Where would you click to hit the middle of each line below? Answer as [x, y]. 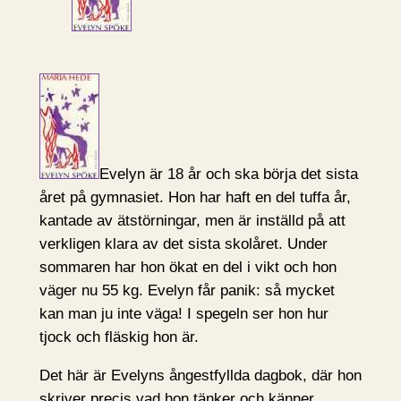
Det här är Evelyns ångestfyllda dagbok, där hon [200, 375]
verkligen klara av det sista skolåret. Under [183, 244]
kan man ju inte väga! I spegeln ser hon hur [183, 314]
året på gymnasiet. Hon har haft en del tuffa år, [195, 198]
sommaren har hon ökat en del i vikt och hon [188, 268]
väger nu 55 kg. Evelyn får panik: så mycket [187, 291]
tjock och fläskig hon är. [119, 337]
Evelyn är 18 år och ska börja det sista [228, 175]
